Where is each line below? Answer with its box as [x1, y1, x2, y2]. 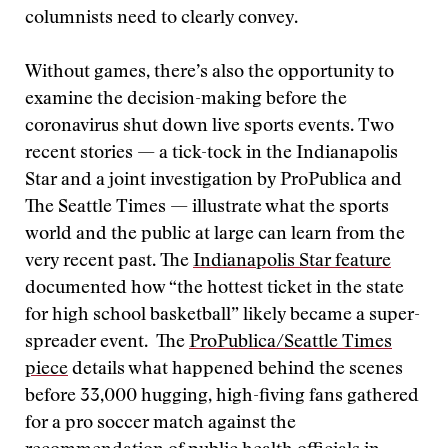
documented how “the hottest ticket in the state [25, 280, 404, 298]
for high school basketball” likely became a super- [25, 307, 420, 325]
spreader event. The [25, 334, 189, 352]
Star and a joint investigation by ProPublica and [25, 172, 402, 190]
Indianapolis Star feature [193, 253, 391, 271]
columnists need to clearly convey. [25, 10, 298, 28]
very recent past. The [25, 253, 193, 271]
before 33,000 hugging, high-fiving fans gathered [25, 388, 419, 406]
